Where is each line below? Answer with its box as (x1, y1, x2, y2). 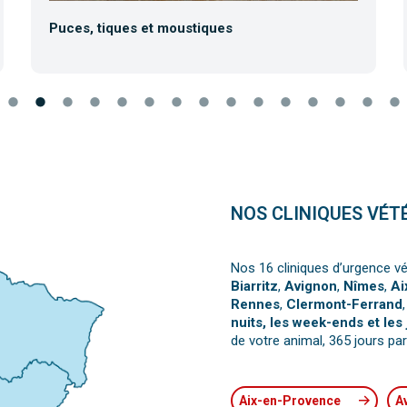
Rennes (231, 296, 280, 313)
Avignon (284, 278, 337, 295)
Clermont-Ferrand (286, 296, 402, 313)
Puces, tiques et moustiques (49, 20, 233, 37)
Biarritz (231, 278, 278, 295)
